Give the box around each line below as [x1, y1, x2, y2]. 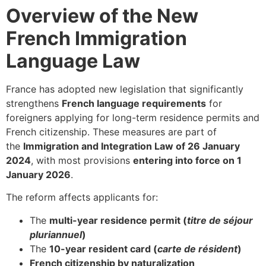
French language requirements [62, 97, 206, 109]
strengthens [6, 97, 62, 109]
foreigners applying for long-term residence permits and [6, 112, 259, 123]
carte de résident [157, 242, 237, 255]
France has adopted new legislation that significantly [6, 83, 243, 95]
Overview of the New [6, 4, 198, 27]
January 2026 [6, 169, 71, 180]
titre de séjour [187, 214, 253, 226]
